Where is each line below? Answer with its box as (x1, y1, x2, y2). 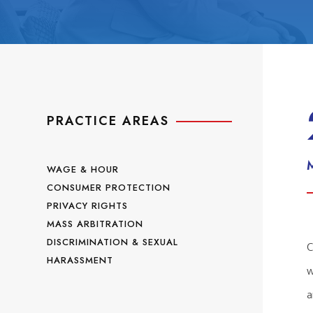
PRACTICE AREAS (47, 112, 170, 131)
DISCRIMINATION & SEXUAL (47, 235, 179, 249)
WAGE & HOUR (47, 163, 119, 177)
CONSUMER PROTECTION (47, 181, 171, 195)
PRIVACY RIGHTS (47, 199, 129, 213)
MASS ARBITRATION (47, 217, 144, 231)
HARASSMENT (47, 254, 114, 268)
